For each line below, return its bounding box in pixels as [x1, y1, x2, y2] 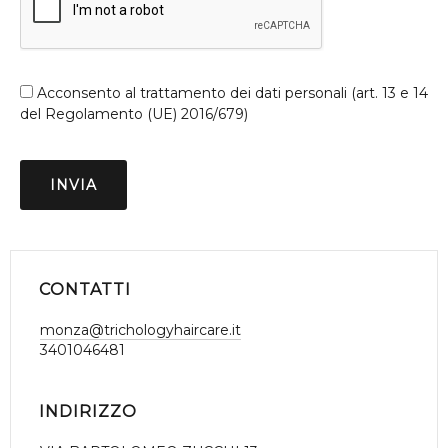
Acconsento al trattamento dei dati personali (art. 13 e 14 [33, 84, 428, 102]
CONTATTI [39, 280, 131, 299]
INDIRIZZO [39, 402, 137, 421]
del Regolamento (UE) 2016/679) [20, 105, 248, 123]
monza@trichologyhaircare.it [40, 321, 241, 339]
